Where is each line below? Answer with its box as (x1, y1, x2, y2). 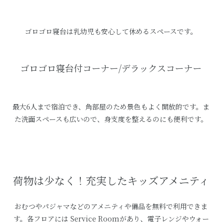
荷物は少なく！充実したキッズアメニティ (13, 173, 209, 188)
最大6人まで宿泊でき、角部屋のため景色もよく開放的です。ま (12, 102, 210, 111)
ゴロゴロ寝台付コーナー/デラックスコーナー (20, 61, 202, 74)
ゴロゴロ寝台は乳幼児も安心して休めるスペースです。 (25, 26, 197, 36)
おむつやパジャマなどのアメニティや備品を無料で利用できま (14, 201, 208, 211)
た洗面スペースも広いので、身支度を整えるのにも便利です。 (14, 114, 208, 124)
